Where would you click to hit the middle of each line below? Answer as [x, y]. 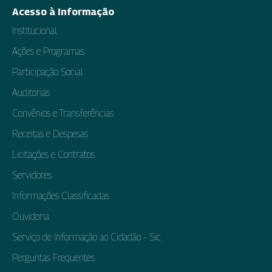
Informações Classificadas [61, 195]
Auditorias [31, 92]
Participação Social [48, 72]
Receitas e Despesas [50, 134]
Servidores [32, 175]
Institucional [35, 30]
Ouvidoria [31, 216]
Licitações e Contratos [53, 154]
